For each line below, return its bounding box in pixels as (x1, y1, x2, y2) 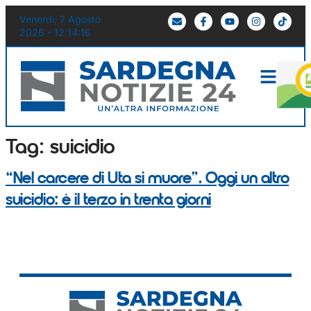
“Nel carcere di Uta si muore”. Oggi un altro (6, 170, 289, 187)
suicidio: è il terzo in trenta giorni (6, 192, 211, 209)
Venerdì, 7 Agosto (19, 13, 101, 25)
